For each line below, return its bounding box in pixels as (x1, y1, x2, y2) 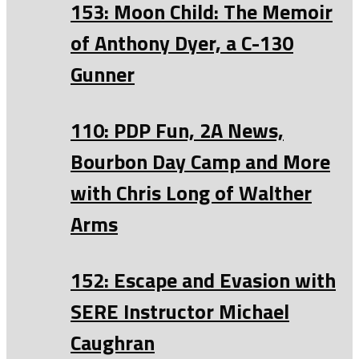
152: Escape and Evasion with (71, 264, 336, 296)
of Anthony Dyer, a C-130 (71, 26, 293, 58)
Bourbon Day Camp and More (71, 145, 330, 177)
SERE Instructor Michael (71, 295, 289, 327)
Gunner (71, 58, 135, 90)
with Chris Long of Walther (71, 176, 312, 208)
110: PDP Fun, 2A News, (71, 114, 284, 146)
